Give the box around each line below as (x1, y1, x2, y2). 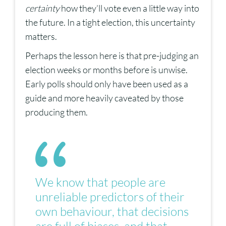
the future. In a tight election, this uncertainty (25, 17, 195, 28)
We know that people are (35, 175, 165, 190)
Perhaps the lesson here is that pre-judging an (25, 50, 199, 62)
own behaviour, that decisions (35, 204, 189, 219)
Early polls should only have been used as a (25, 78, 188, 90)
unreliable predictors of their (35, 189, 185, 205)
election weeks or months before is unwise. (25, 64, 188, 76)
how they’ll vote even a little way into (60, 3, 199, 14)
